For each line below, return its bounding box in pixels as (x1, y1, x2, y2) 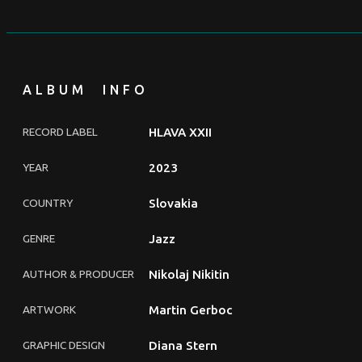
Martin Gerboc (149, 302, 232, 317)
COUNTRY (23, 196, 73, 209)
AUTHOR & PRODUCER (23, 267, 134, 280)
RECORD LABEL (23, 124, 98, 138)
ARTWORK (23, 302, 76, 316)
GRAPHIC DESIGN (23, 338, 105, 351)
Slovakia (149, 196, 198, 210)
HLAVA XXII (149, 124, 212, 139)
